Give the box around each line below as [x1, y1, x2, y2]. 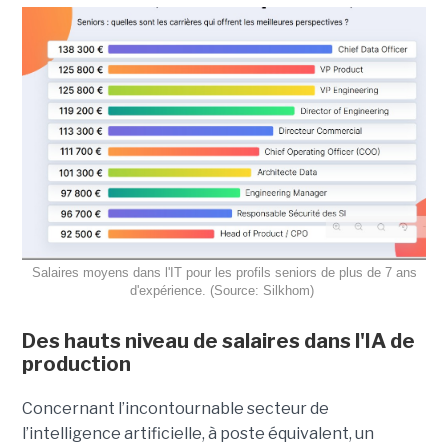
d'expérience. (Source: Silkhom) [130, 282, 318, 298]
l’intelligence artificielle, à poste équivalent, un [21, 423, 374, 443]
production [21, 351, 131, 376]
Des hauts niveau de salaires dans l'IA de [21, 328, 415, 353]
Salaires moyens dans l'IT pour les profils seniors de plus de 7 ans [31, 264, 417, 280]
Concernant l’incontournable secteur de [21, 398, 329, 418]
